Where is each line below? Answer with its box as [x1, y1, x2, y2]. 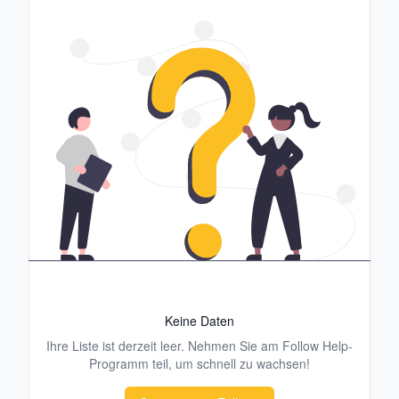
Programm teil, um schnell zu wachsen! [89, 354, 310, 372]
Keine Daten [165, 312, 234, 330]
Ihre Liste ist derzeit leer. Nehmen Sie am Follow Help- [46, 337, 353, 354]
